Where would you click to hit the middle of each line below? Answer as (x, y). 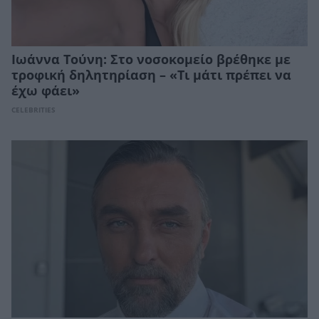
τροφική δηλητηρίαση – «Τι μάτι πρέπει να (151, 75)
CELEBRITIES (33, 110)
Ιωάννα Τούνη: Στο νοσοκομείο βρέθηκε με (151, 59)
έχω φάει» (46, 91)
